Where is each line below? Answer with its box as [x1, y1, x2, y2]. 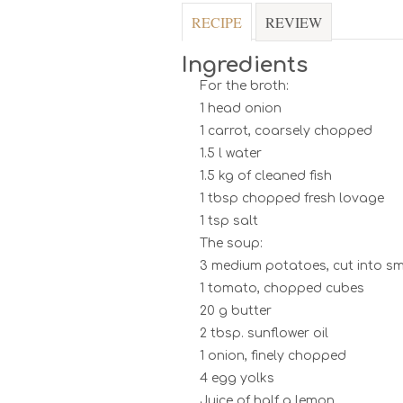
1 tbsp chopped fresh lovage [200, 192, 384, 206]
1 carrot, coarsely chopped [200, 124, 372, 139]
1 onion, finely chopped [200, 349, 346, 363]
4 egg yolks [200, 372, 274, 386]
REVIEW [265, 12, 322, 31]
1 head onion [200, 102, 282, 116]
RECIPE [192, 12, 242, 31]
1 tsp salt [200, 214, 258, 228]
